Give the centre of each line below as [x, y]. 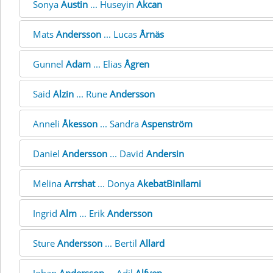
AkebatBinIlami [169, 183]
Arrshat [80, 183]
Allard [152, 243]
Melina [48, 183]
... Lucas [120, 34]
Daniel [48, 154]
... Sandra [119, 124]
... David [127, 154]
